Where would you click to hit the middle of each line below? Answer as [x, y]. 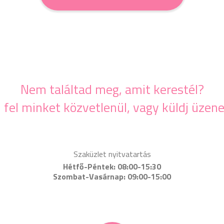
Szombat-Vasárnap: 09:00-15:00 [112, 176]
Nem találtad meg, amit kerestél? [112, 89]
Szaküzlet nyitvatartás [112, 154]
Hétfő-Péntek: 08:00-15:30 [112, 166]
